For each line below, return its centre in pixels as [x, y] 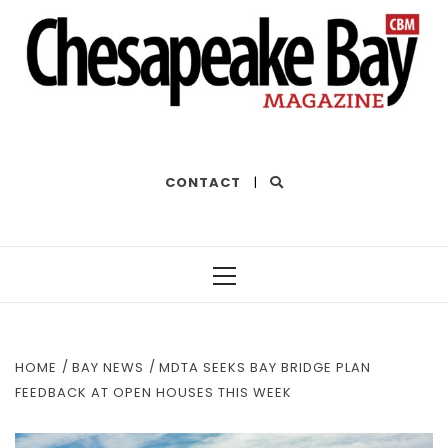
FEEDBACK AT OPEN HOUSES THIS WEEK [153, 392]
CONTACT [202, 182]
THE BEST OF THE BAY [94, 129]
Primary [253, 292]
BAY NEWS [108, 367]
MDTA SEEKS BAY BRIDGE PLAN [265, 367]
